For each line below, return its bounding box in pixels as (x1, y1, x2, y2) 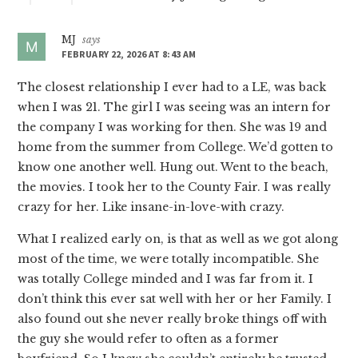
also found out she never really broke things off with (18, 312, 328, 327)
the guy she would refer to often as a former (18, 332, 280, 347)
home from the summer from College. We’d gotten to (18, 140, 334, 155)
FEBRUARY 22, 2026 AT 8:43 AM (62, 48, 197, 61)
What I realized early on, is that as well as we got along (18, 232, 339, 247)
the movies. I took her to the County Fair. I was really (18, 180, 332, 195)
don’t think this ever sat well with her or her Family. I (18, 292, 332, 307)
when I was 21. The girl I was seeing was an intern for (18, 100, 332, 115)
